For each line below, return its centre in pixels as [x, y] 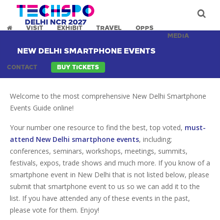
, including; [155, 139]
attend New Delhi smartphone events [74, 139]
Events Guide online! [42, 108]
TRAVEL [109, 28]
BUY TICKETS [78, 67]
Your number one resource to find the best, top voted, [97, 127]
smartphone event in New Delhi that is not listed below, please [110, 175]
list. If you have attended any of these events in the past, [100, 198]
